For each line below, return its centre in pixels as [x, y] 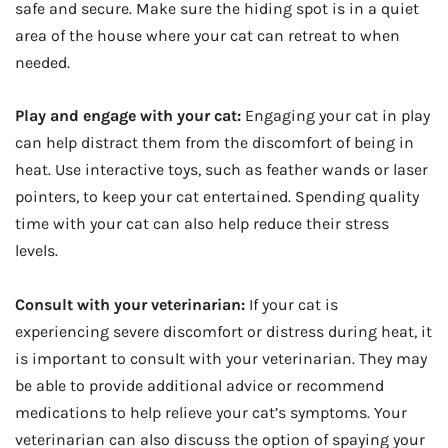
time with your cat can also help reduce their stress [202, 224]
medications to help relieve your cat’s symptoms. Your [211, 412]
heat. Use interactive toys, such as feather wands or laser [221, 170]
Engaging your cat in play [335, 116]
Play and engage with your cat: [128, 116]
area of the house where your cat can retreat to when [207, 35]
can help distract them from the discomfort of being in [214, 143]
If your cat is [291, 304]
